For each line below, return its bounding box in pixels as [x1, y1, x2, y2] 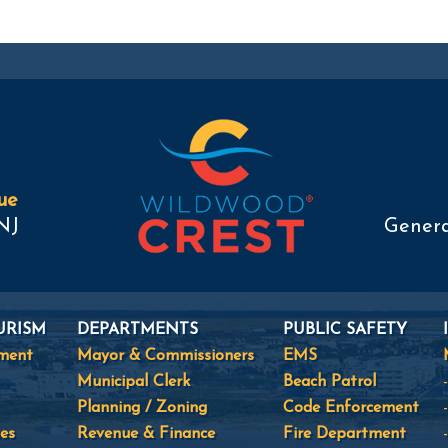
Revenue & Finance [77, 426, 215, 442]
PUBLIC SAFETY [283, 322, 407, 338]
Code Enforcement [283, 400, 419, 416]
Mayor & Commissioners [77, 348, 254, 364]
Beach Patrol [283, 374, 376, 390]
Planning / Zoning [77, 400, 207, 416]
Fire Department [283, 426, 406, 442]
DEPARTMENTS [77, 322, 198, 338]
